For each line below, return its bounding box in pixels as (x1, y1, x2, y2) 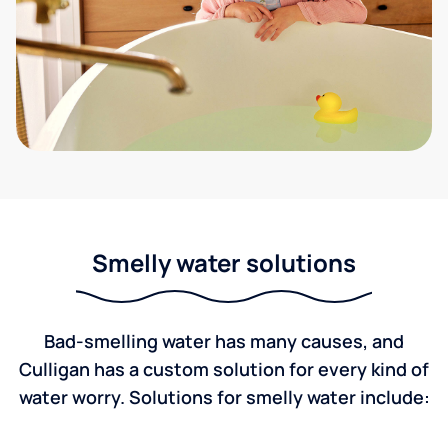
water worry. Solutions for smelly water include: (18, 385, 430, 409)
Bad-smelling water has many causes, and (44, 329, 404, 353)
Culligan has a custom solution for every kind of (19, 357, 429, 381)
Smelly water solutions (92, 246, 356, 279)
